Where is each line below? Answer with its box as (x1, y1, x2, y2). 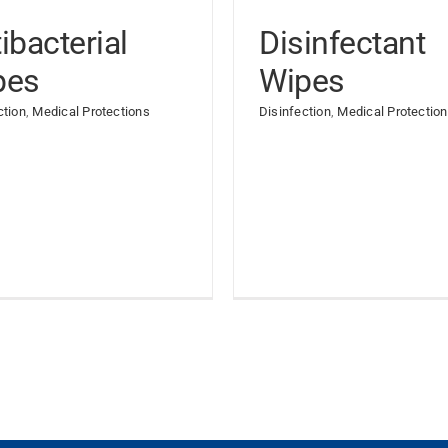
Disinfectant (259, 24, 426, 62)
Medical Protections (32, 104, 150, 119)
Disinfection (259, 104, 331, 119)
